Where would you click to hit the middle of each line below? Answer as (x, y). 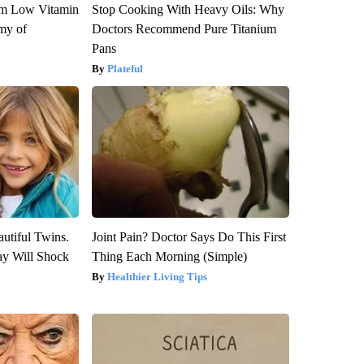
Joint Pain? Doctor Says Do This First (188, 237)
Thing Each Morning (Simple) (169, 257)
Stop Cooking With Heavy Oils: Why (188, 10)
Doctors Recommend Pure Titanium (184, 29)
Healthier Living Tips (157, 277)
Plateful (125, 69)
